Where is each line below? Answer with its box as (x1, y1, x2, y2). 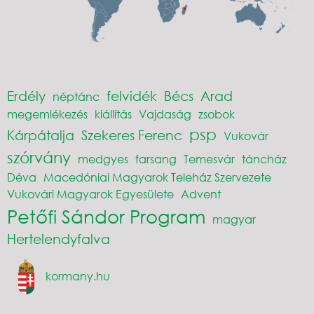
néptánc (53, 88, 100, 104)
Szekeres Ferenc (81, 126, 182, 143)
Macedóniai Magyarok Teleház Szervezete (43, 169, 271, 184)
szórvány (7, 148, 71, 166)
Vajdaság (139, 106, 191, 121)
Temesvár (184, 151, 235, 166)
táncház (242, 151, 287, 166)
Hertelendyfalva (7, 230, 110, 247)
